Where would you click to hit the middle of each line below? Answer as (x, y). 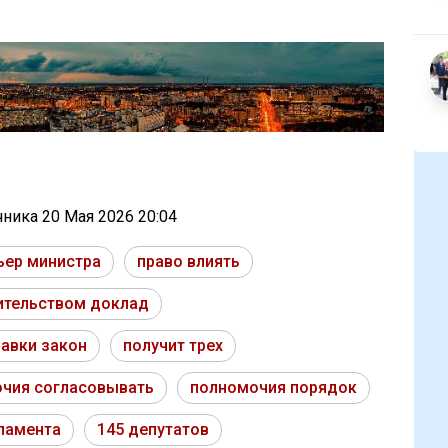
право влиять (188, 262)
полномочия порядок (273, 388)
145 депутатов (153, 430)
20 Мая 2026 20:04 (109, 217)
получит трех (173, 346)
